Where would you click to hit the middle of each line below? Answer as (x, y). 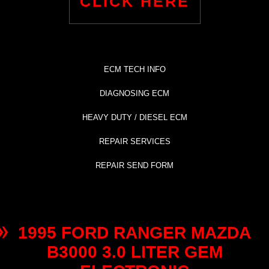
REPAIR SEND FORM (134, 166)
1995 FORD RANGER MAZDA (134, 233)
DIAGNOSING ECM (134, 94)
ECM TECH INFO (134, 70)
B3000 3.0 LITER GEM (134, 252)
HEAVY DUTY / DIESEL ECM (134, 118)
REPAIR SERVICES (134, 142)
